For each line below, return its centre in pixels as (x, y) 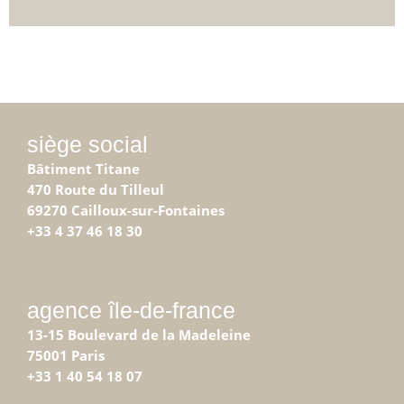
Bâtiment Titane (83, 169)
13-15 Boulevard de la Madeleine (139, 335)
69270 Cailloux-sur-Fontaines (126, 210)
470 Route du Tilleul (96, 189)
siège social (87, 144)
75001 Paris (66, 355)
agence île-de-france (131, 310)
